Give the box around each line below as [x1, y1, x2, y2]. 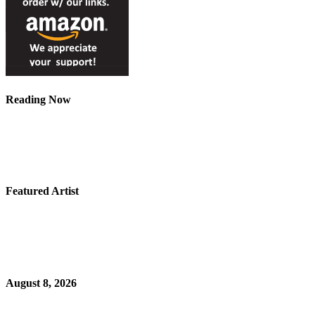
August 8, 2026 [6, 277, 77, 290]
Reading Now [6, 93, 71, 105]
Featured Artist [6, 185, 79, 198]
